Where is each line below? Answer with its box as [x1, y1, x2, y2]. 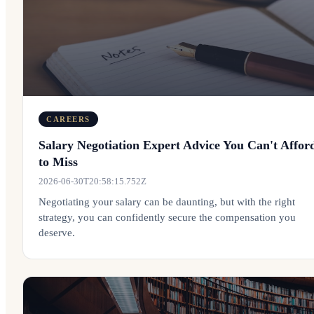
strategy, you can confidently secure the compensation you [39, 212, 296, 223]
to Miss [39, 155, 78, 169]
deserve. [39, 227, 75, 238]
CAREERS [46, 115, 90, 123]
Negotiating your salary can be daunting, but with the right [39, 196, 295, 207]
